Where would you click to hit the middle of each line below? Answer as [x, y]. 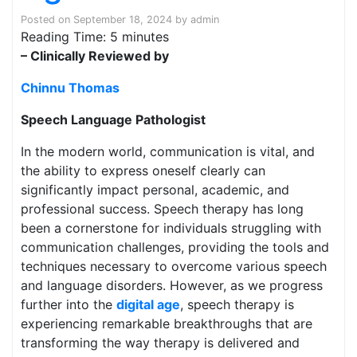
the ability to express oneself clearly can [143, 171]
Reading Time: [65, 37]
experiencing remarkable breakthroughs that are [167, 324]
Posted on [47, 20]
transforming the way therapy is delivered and [160, 343]
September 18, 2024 [123, 20]
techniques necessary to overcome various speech [174, 266]
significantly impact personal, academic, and [155, 190]
